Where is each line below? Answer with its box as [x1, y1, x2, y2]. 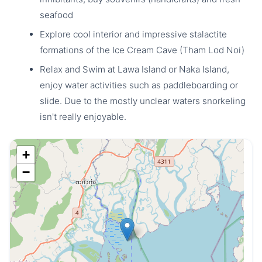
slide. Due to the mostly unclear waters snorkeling [40, 95, 246, 106]
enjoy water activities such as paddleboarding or [40, 80, 238, 91]
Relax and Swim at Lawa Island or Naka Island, [40, 64, 229, 75]
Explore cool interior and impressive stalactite [40, 29, 227, 40]
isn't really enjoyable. [40, 111, 126, 122]
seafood [40, 9, 73, 20]
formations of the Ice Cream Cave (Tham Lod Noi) [40, 44, 247, 56]
